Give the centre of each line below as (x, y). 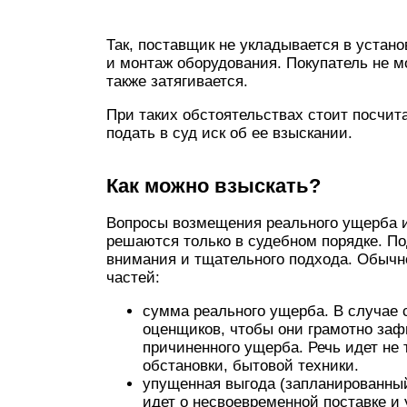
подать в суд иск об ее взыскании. (229, 133)
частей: (133, 278)
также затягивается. (177, 81)
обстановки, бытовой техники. (251, 366)
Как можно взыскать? (213, 186)
